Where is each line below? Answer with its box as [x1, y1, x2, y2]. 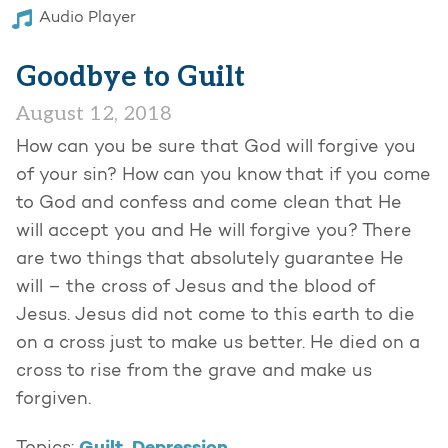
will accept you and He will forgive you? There [16, 223, 412, 242]
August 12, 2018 [16, 102, 172, 127]
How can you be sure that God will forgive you [16, 139, 416, 158]
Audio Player [39, 10, 137, 27]
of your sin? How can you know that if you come [16, 167, 431, 186]
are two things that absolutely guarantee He [16, 251, 404, 270]
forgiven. [16, 391, 91, 410]
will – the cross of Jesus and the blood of [16, 279, 375, 298]
